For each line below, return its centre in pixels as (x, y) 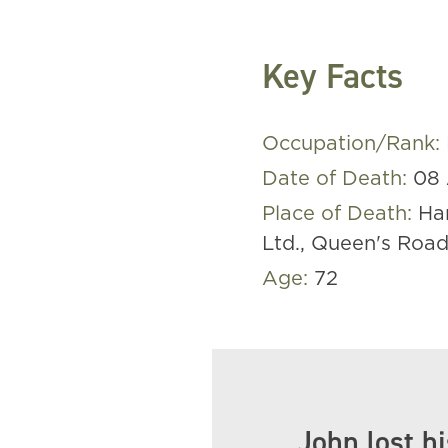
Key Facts (332, 76)
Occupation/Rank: (354, 144)
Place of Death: (340, 214)
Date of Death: (337, 179)
